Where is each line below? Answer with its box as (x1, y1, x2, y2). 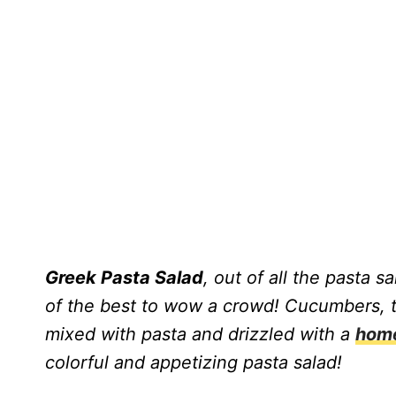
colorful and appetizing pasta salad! (45, 351, 347, 373)
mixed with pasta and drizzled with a (45, 323, 355, 345)
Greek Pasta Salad (45, 266, 203, 288)
